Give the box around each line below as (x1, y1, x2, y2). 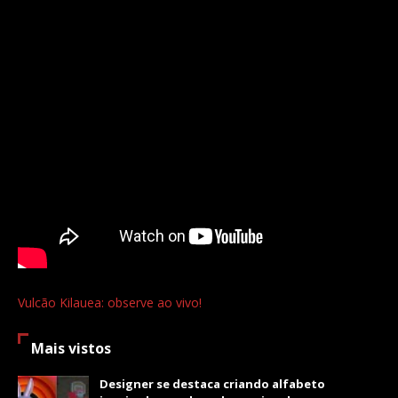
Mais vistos (31, 338, 111, 358)
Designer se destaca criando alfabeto (99, 376, 325, 392)
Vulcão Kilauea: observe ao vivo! (18, 294, 202, 311)
